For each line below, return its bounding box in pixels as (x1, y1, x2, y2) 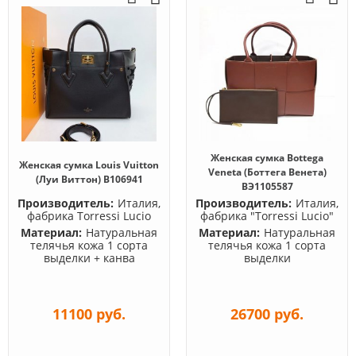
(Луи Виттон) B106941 (35, 172, 143, 186)
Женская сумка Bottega (211, 151, 323, 164)
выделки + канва (43, 250, 135, 265)
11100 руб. (52, 304, 126, 323)
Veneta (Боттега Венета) (207, 165, 327, 179)
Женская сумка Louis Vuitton (19, 158, 159, 172)
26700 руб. (230, 304, 304, 323)
